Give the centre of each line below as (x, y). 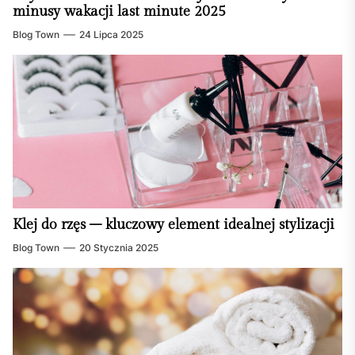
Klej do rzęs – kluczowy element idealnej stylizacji (174, 225)
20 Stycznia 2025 (119, 248)
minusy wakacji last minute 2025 (119, 12)
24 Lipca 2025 (111, 35)
